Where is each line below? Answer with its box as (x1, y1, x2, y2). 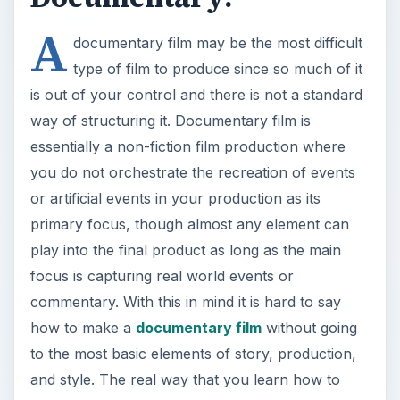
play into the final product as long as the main (29, 240, 341, 259)
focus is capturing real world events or (29, 266, 294, 285)
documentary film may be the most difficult (72, 33, 362, 52)
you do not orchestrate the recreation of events (29, 162, 355, 181)
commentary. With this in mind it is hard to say (29, 292, 341, 311)
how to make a (29, 318, 136, 337)
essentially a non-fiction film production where (29, 137, 346, 155)
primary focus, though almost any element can (29, 214, 349, 233)
